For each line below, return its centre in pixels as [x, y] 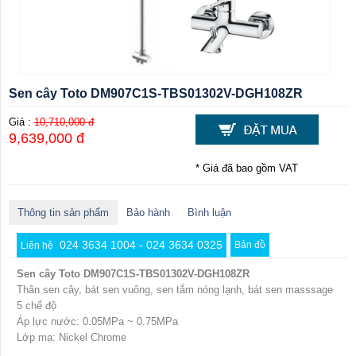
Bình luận [209, 213]
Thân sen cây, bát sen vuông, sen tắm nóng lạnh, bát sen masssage [175, 290]
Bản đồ [250, 245]
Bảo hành [148, 213]
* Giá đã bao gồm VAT [247, 168]
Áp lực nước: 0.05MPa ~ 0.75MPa [97, 322]
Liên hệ [38, 246]
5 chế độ [37, 306]
